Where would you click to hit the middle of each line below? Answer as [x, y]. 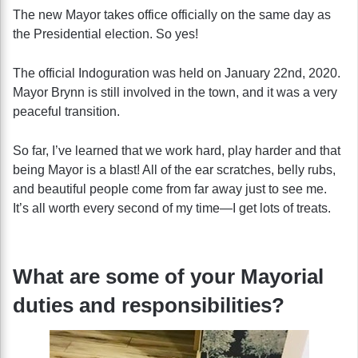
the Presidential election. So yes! [105, 34]
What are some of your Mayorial [168, 276]
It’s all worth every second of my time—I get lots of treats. [172, 208]
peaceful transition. [66, 111]
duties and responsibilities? [149, 305]
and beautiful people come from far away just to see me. [170, 189]
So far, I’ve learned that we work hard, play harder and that [177, 150]
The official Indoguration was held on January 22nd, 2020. [177, 73]
